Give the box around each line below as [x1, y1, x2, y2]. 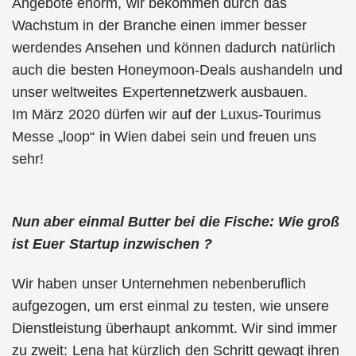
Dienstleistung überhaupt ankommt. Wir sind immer [12, 320, 338, 336]
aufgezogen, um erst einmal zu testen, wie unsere [12, 298, 330, 314]
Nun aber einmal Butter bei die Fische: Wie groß [12, 213, 340, 230]
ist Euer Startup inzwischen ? [12, 235, 213, 252]
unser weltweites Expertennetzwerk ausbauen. [12, 84, 308, 100]
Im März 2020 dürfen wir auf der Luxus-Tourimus [12, 106, 322, 122]
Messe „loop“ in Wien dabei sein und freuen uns [12, 129, 317, 145]
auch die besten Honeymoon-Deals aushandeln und [12, 62, 342, 78]
